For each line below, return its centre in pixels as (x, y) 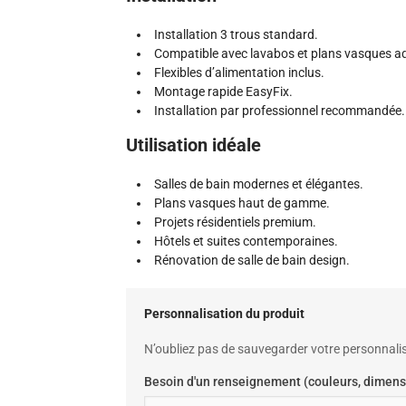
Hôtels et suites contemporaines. (246, 241)
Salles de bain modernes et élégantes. (259, 184)
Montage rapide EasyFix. (223, 92)
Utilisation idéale (193, 145)
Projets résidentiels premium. (235, 222)
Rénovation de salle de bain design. (252, 260)
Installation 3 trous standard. (236, 34)
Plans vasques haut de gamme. (242, 203)
